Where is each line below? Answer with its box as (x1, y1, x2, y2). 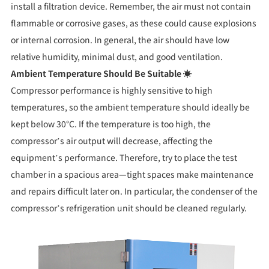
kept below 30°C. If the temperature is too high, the (10, 118, 211, 130)
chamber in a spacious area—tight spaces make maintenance (10, 168, 253, 181)
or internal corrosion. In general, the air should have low (10, 34, 229, 46)
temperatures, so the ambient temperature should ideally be (10, 101, 250, 113)
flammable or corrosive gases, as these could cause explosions (10, 17, 256, 29)
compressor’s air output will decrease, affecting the (10, 134, 213, 147)
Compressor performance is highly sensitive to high (10, 84, 213, 97)
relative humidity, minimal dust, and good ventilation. (10, 50, 223, 63)
